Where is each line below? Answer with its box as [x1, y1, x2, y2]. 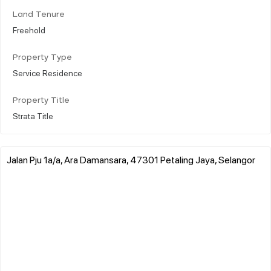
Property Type [13, 53, 72, 62]
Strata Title [13, 109, 53, 121]
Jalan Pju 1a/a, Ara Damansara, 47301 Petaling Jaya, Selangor [7, 152, 255, 166]
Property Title [13, 96, 70, 105]
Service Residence [13, 67, 82, 78]
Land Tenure [13, 10, 65, 19]
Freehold [13, 24, 45, 35]
